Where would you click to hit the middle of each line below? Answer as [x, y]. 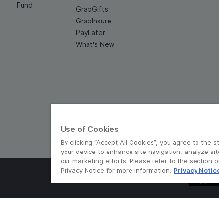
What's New [95, 44]
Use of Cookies [90, 129]
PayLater [90, 33]
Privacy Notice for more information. [116, 170]
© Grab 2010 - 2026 [109, 178]
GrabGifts [92, 9]
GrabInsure [93, 21]
